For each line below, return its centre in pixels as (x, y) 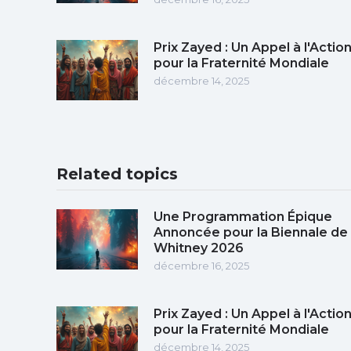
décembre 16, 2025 (201, 265)
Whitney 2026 (199, 248)
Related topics (117, 174)
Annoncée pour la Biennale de (251, 232)
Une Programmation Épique (243, 216)
